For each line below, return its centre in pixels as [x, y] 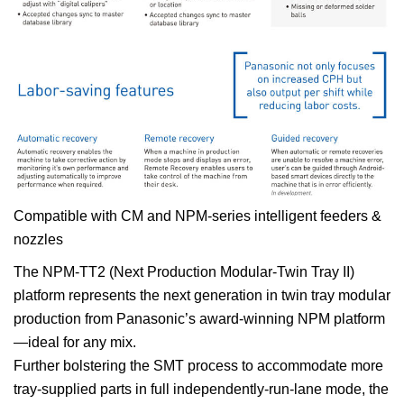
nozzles [38, 240]
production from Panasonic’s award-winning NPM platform [199, 319]
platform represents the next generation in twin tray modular [202, 296]
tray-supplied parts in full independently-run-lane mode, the [201, 390]
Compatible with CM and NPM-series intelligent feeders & [197, 216]
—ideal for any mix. [75, 343]
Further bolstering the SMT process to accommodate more [198, 366]
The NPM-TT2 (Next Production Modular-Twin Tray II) [184, 272]
